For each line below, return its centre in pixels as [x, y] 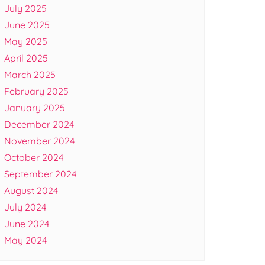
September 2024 [40, 174]
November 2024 [39, 141]
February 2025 [36, 91]
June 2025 [27, 25]
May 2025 [26, 41]
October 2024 [34, 157]
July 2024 [25, 207]
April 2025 [26, 58]
